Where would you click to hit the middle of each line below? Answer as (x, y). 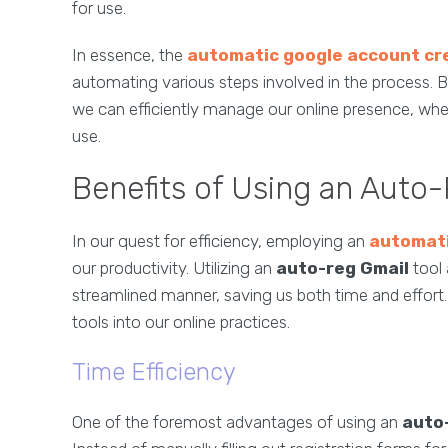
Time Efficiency (154, 372)
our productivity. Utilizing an (174, 268)
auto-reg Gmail (342, 268)
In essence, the (129, 55)
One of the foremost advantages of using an (237, 422)
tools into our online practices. (181, 322)
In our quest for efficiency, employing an (220, 241)
